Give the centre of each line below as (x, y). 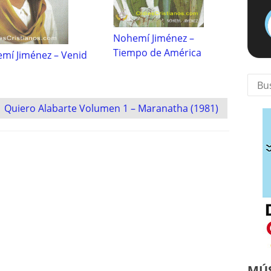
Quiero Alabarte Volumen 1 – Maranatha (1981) (111, 108)
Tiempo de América (157, 53)
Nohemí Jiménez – (154, 38)
